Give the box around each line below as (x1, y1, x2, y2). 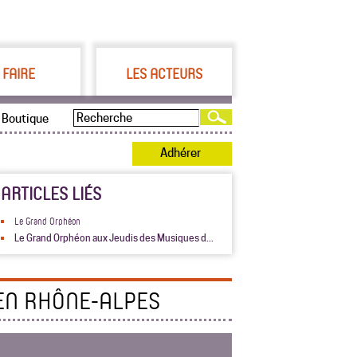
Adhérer (160, 146, 201, 160)
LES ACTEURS (126, 64, 202, 83)
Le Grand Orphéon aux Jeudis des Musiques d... (14, 232, 214, 244)
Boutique (2, 112, 49, 126)
